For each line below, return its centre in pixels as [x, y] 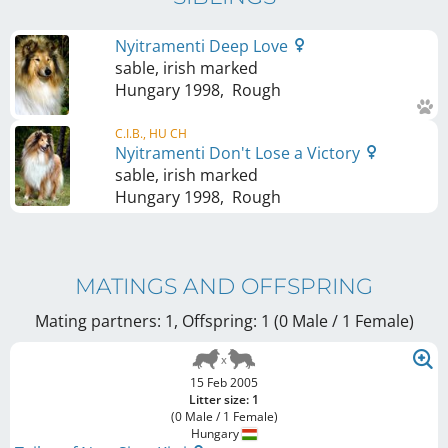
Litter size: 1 [224, 399]
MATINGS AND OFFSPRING [224, 286]
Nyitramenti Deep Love [203, 45]
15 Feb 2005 [224, 382]
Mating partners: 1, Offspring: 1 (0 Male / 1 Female [221, 320]
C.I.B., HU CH [151, 133]
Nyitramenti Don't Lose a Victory [239, 152]
